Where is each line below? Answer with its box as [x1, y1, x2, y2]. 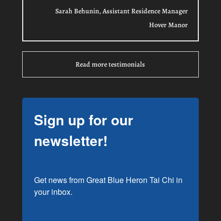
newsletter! [34, 130, 108, 150]
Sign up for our [34, 109, 133, 130]
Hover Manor [149, 20, 188, 30]
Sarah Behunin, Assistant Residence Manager [55, 6, 188, 16]
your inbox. [34, 185, 73, 197]
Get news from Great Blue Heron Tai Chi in [34, 174, 183, 185]
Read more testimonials [75, 59, 146, 69]
